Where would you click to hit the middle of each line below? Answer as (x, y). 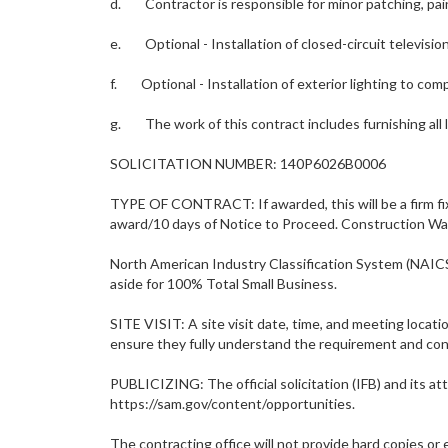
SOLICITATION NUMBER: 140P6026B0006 (248, 163)
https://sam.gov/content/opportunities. (232, 403)
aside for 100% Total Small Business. (223, 283)
